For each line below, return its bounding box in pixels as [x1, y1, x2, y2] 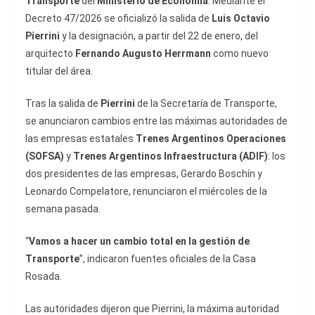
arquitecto [25, 48, 75, 60]
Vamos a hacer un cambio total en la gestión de [29, 236, 250, 247]
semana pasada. [25, 203, 101, 215]
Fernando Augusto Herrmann [75, 48, 213, 60]
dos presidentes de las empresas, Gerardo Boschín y [25, 168, 262, 180]
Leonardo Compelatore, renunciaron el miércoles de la [25, 186, 267, 198]
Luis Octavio [212, 13, 270, 25]
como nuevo [213, 48, 269, 60]
